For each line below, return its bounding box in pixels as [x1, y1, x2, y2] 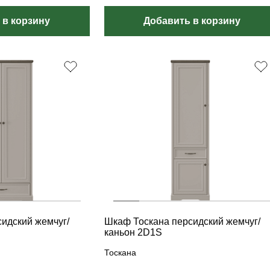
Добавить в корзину [143, 16, 241, 26]
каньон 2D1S [104, 227, 162, 237]
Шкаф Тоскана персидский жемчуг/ [104, 216, 260, 227]
